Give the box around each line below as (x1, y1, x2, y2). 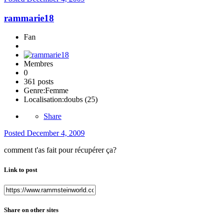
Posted (4, 129, 27, 138)
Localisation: (24, 95, 64, 104)
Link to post (4, 166, 37, 173)
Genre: (24, 86, 45, 95)
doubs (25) (64, 95, 98, 104)
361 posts (24, 77, 54, 86)
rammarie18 (4, 12, 54, 23)
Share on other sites (4, 206, 58, 214)
